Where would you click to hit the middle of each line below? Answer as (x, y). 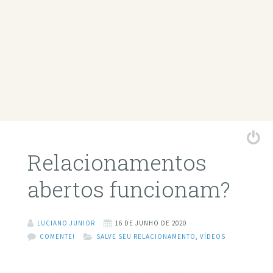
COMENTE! (57, 236)
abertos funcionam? (129, 189)
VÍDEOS (212, 236)
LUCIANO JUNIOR (66, 223)
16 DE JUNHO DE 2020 (151, 223)
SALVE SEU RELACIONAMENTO (146, 236)
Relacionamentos (117, 162)
